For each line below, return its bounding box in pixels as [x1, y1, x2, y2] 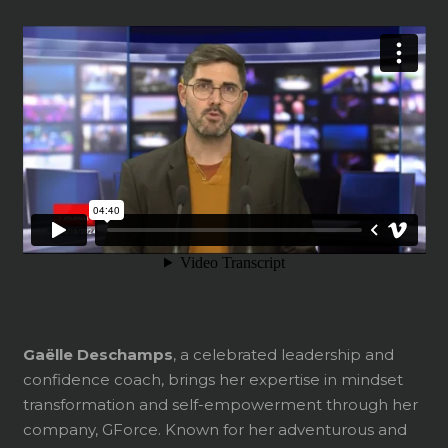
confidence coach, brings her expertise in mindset [22, 369, 403, 389]
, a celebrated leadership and [172, 344, 394, 364]
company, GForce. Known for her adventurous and [22, 419, 407, 439]
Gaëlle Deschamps [22, 344, 173, 364]
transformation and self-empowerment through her [22, 394, 418, 414]
